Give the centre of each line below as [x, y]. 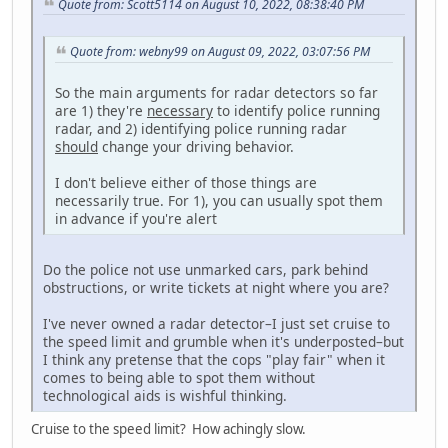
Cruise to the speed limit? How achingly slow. [168, 429]
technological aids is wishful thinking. [165, 396]
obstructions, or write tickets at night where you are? [216, 288]
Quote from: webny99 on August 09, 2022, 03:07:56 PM [220, 52]
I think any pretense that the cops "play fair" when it [214, 360]
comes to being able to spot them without [179, 378]
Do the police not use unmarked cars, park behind [205, 270]
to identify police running [296, 111]
